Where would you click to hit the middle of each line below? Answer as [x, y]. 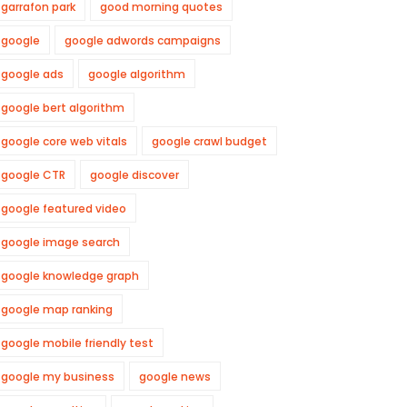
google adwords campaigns [143, 40]
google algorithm [137, 74]
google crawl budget [209, 141]
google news [175, 377]
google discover [134, 175]
